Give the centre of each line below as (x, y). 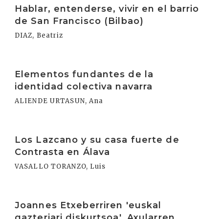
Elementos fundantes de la (84, 74)
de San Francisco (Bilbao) (79, 21)
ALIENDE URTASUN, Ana (59, 101)
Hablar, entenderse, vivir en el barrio (107, 9)
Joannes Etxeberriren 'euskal (88, 205)
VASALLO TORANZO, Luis (60, 166)
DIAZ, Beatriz (39, 35)
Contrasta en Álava (63, 152)
